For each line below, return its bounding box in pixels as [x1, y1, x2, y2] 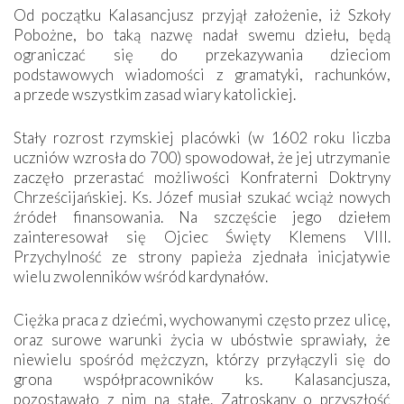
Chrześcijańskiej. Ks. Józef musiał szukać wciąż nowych [14, 187, 390, 207]
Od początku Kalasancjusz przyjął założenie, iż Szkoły [14, 5, 390, 24]
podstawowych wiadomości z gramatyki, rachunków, [14, 64, 390, 84]
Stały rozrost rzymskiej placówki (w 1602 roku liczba [14, 127, 390, 147]
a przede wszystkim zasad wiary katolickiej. [14, 84, 296, 104]
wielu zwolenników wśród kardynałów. [14, 266, 268, 286]
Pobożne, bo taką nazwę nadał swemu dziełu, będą [14, 24, 390, 44]
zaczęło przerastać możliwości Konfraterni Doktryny [14, 167, 390, 187]
